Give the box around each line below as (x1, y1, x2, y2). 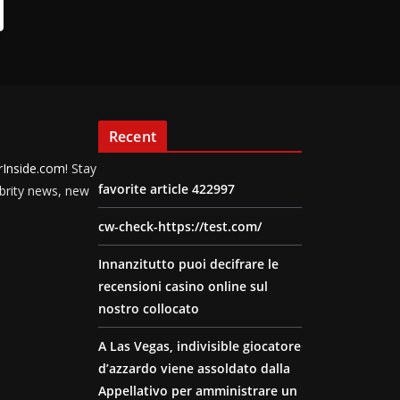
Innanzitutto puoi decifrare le (98, 255, 279, 272)
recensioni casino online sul (98, 278, 268, 295)
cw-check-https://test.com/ (98, 218, 262, 235)
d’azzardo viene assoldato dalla (98, 360, 290, 377)
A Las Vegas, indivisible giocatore (98, 337, 301, 354)
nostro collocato (98, 300, 199, 317)
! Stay (65, 160, 96, 177)
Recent (109, 127, 156, 146)
